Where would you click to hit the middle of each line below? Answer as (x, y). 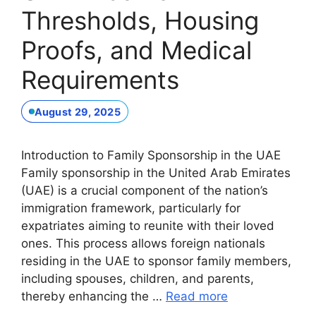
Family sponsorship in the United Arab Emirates (156, 173)
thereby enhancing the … (93, 297)
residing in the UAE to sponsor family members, (156, 261)
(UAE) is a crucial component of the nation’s (145, 191)
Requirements (100, 79)
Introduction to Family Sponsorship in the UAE (151, 156)
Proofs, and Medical (136, 50)
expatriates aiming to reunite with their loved (148, 226)
